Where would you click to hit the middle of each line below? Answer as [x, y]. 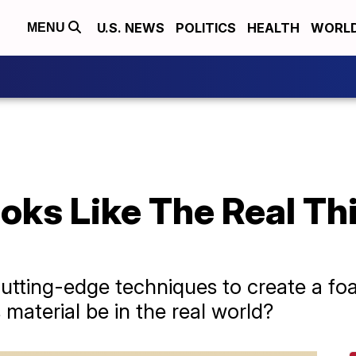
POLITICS [206, 28]
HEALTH [273, 28]
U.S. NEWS [131, 28]
